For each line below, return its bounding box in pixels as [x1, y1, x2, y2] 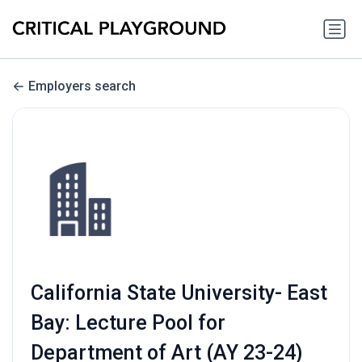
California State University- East [30, 281, 327, 305]
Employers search [28, 78, 136, 95]
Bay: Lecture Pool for [30, 311, 225, 335]
